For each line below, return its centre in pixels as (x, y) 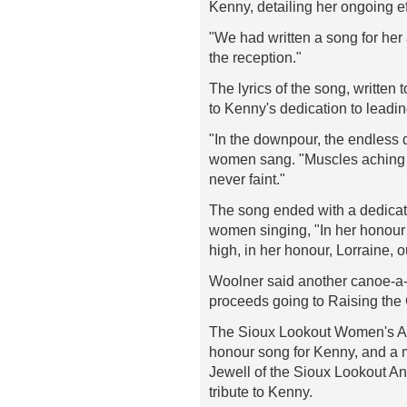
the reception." (255, 57)
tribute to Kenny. (261, 392)
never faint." (247, 179)
